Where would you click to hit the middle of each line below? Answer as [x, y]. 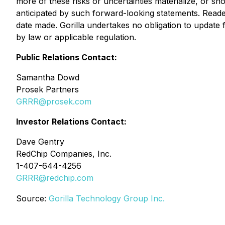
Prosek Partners [47, 89]
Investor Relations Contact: [71, 122]
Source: [32, 198]
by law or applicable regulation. [76, 37]
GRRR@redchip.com [55, 178]
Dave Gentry [40, 142]
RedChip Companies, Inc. [64, 154]
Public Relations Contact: [67, 57]
